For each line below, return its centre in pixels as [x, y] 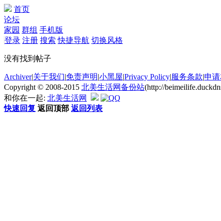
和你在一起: [26, 98]
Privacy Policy [147, 77]
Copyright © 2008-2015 [43, 87]
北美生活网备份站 [113, 87]
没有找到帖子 [28, 58]
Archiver [18, 77]
